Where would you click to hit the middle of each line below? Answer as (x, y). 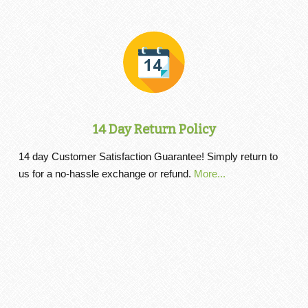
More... (210, 174)
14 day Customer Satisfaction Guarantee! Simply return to (148, 157)
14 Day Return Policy (154, 130)
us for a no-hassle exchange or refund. (106, 174)
